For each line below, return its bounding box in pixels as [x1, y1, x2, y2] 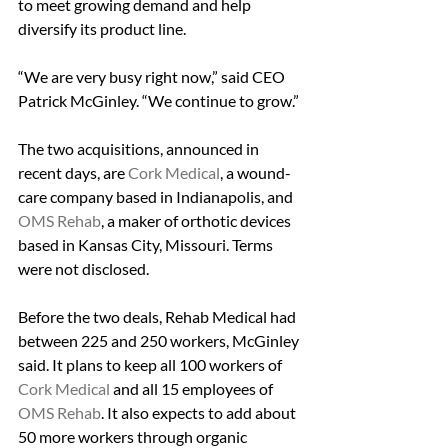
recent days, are [18, 163, 128, 183]
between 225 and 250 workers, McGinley [18, 331, 302, 351]
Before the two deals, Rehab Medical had [18, 307, 299, 327]
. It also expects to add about [101, 403, 299, 423]
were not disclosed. [18, 259, 149, 279]
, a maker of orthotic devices [101, 211, 294, 231]
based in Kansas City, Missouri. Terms [18, 235, 276, 255]
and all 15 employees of [110, 379, 276, 399]
